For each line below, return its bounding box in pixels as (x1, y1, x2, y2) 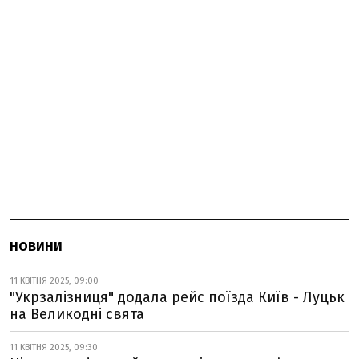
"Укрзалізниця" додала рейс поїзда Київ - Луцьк (10, 288, 345, 306)
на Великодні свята (10, 305, 144, 323)
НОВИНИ (10, 239, 63, 254)
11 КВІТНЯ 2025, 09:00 (10, 276, 99, 286)
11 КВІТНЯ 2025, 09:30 (10, 342, 98, 353)
